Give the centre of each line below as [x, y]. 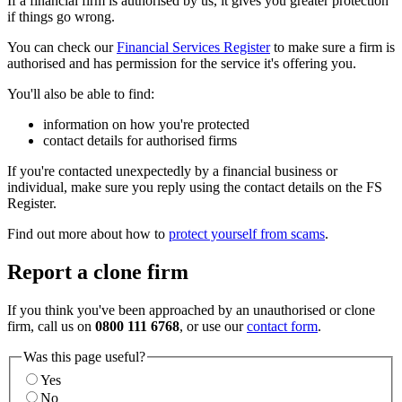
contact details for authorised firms [140, 141]
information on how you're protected [146, 125]
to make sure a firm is [332, 48]
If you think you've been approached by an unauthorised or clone [191, 310]
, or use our [213, 327]
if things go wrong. [61, 17]
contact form [282, 327]
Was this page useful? [84, 357]
